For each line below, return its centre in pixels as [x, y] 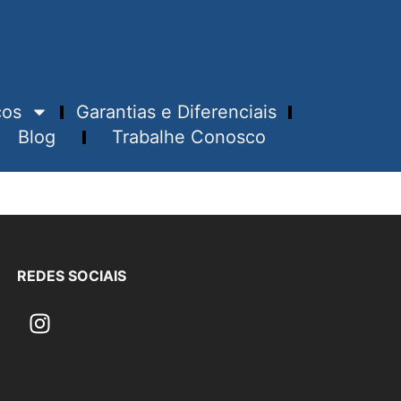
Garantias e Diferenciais [176, 112]
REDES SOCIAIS [72, 276]
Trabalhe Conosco [188, 137]
